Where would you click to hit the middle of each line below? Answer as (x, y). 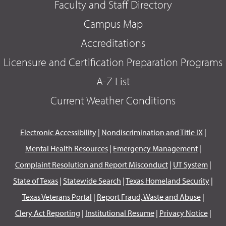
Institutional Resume (120, 213)
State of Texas (36, 181)
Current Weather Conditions (113, 101)
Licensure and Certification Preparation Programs (113, 62)
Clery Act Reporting (47, 213)
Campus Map (113, 24)
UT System (190, 165)
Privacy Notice (183, 213)
